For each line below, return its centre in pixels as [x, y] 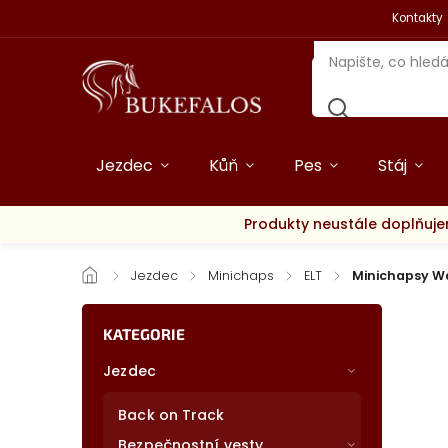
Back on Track [171, 415]
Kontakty [417, 18]
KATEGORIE [144, 334]
